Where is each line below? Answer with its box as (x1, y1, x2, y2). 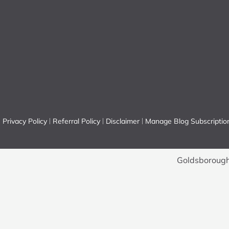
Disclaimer (106, 116, 140, 126)
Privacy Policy (3, 116, 47, 126)
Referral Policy (53, 116, 100, 126)
